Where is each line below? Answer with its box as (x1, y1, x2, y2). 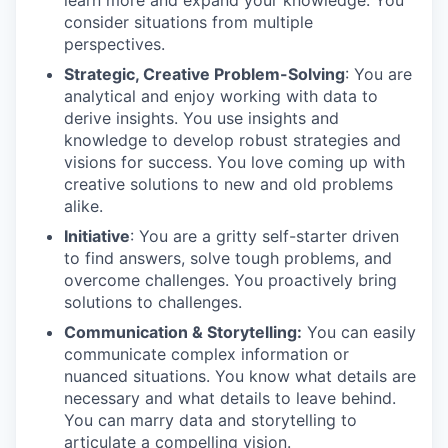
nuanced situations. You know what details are (64, 366, 416, 386)
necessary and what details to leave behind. (64, 388, 396, 408)
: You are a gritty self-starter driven (130, 226, 399, 246)
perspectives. (64, 34, 165, 54)
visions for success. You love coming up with (64, 152, 405, 172)
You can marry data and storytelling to (64, 410, 357, 430)
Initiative (64, 226, 130, 246)
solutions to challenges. (64, 292, 242, 312)
